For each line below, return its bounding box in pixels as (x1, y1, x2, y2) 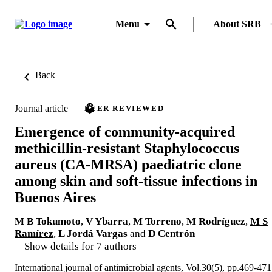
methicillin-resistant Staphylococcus (15, 140, 239, 156)
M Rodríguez (186, 215, 245, 227)
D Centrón (148, 227, 195, 239)
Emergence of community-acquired (15, 123, 235, 140)
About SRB (213, 19, 261, 29)
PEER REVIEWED (84, 104, 165, 113)
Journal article (15, 103, 68, 114)
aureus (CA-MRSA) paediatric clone (15, 156, 242, 172)
